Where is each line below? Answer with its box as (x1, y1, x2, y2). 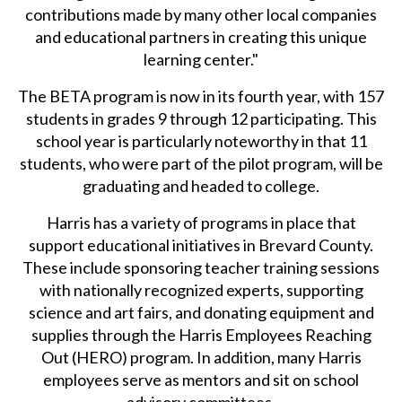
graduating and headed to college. (83, 176, 320, 197)
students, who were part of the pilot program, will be (19, 153, 383, 174)
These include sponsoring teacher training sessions (22, 258, 380, 278)
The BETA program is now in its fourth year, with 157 (18, 86, 385, 107)
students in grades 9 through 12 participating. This (25, 109, 377, 129)
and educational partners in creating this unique (35, 27, 368, 48)
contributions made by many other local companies (25, 4, 378, 25)
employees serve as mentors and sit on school (43, 370, 360, 390)
